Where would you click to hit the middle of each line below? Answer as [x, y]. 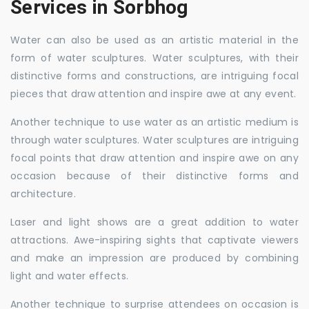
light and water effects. [70, 276]
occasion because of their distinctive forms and [154, 176]
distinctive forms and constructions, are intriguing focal [154, 76]
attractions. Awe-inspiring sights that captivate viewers [154, 240]
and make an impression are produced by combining [154, 258]
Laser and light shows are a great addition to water [154, 222]
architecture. [43, 194]
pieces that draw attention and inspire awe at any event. [153, 94]
